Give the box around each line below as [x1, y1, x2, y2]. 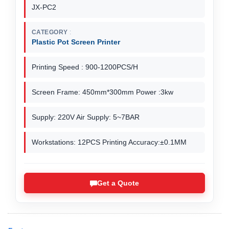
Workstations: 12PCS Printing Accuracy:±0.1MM [32, 138, 187, 147]
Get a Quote [97, 179, 139, 188]
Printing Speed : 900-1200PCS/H [32, 63, 138, 72]
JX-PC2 [32, 3, 56, 12]
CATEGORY [32, 29, 68, 36]
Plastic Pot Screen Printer [32, 38, 120, 47]
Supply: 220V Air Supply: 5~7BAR [32, 113, 140, 122]
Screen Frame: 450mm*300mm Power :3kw [32, 88, 173, 97]
